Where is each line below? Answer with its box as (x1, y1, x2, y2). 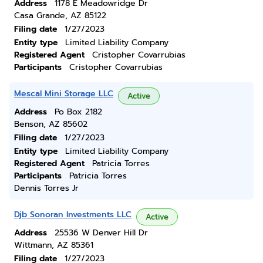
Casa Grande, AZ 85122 (14, 9, 106, 22)
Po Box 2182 (55, 106, 102, 118)
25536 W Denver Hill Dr (55, 227, 148, 239)
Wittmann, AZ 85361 (14, 239, 93, 251)
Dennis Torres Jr (14, 182, 79, 194)
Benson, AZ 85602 (14, 118, 87, 130)
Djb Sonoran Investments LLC (14, 208, 131, 221)
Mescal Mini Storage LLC (14, 87, 113, 100)
